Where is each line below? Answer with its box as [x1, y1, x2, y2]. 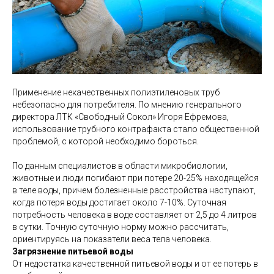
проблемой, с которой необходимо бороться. [12, 136, 199, 146]
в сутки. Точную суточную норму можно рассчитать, [12, 221, 229, 232]
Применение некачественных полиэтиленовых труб [12, 87, 220, 97]
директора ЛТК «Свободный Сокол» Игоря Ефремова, [12, 111, 229, 122]
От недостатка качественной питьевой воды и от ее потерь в [12, 258, 258, 268]
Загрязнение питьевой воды [12, 246, 133, 256]
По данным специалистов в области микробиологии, [12, 160, 228, 171]
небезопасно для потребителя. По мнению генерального [12, 99, 242, 109]
